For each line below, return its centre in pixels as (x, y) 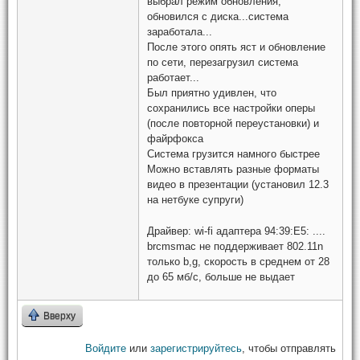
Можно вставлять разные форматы (233, 170)
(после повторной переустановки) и (233, 124)
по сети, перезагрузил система (223, 63)
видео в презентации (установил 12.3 (238, 185)
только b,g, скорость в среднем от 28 (238, 261)
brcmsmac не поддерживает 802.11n (235, 246)
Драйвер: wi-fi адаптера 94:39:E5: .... (236, 231)
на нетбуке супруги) (195, 200)
